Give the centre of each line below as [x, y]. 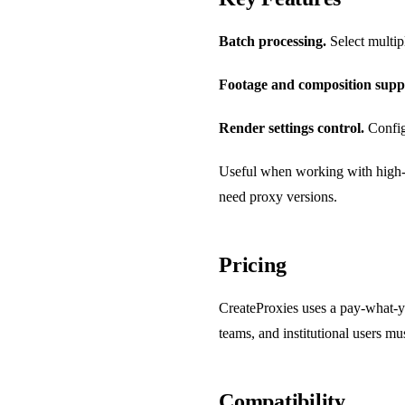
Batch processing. [273, 41]
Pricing [253, 264]
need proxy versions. [278, 196]
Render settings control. [292, 127]
